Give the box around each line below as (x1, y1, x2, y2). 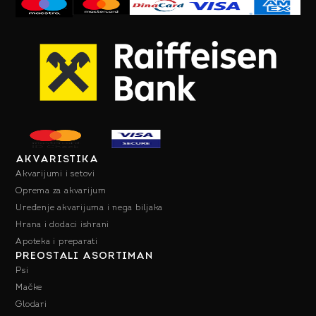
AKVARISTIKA (16, 154, 99, 166)
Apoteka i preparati (16, 238, 98, 247)
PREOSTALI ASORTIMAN (16, 251, 153, 262)
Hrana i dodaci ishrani (16, 221, 110, 230)
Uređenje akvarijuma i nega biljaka (16, 204, 164, 213)
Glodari (16, 300, 47, 310)
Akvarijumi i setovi (16, 170, 95, 179)
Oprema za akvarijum (16, 187, 107, 196)
